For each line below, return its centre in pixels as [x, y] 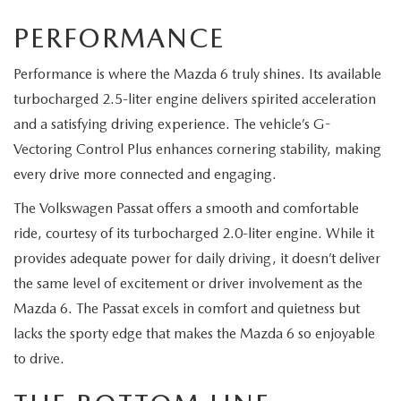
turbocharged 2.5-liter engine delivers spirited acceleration [195, 99]
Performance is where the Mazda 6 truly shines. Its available [197, 74]
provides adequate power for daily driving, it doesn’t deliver [197, 258]
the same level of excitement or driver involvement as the [188, 283]
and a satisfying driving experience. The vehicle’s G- [172, 124]
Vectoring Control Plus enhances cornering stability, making [197, 149]
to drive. [39, 358]
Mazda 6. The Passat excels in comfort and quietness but [187, 308]
